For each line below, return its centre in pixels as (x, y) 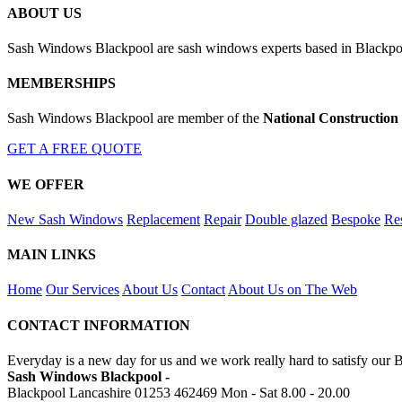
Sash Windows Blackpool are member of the (135, 118)
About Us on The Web (293, 290)
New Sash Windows (65, 219)
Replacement (163, 219)
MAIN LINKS (52, 255)
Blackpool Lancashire (69, 392)
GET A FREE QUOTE (74, 149)
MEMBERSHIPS (61, 83)
